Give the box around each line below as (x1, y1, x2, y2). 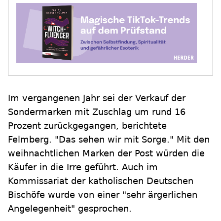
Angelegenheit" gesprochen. (8, 203, 132, 214)
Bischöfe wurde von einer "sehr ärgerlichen (8, 189, 197, 200)
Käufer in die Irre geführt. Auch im (8, 162, 158, 172)
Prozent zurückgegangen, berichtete (8, 120, 167, 131)
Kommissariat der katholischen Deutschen (8, 176, 193, 186)
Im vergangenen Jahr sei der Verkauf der (8, 93, 185, 103)
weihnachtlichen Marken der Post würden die (8, 148, 205, 158)
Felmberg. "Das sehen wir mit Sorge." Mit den (8, 134, 210, 145)
